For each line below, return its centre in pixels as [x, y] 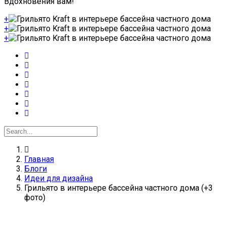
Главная [39, 159]
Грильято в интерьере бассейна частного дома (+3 [119, 188]
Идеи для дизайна [59, 178]
